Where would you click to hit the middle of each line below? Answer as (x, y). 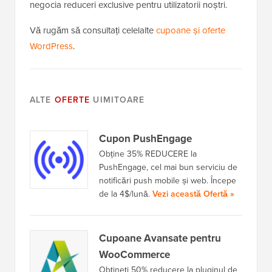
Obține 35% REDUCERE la (148, 154)
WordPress (51, 46)
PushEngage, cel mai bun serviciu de (168, 167)
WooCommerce (134, 255)
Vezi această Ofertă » (193, 194)
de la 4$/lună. (126, 194)
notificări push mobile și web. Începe (168, 181)
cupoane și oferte (191, 30)
